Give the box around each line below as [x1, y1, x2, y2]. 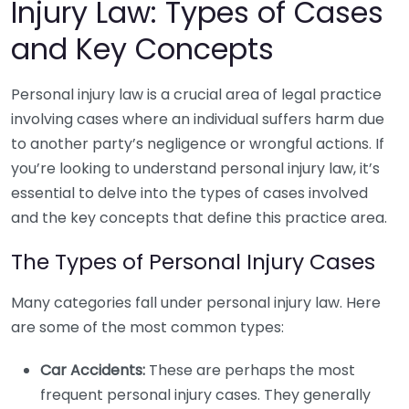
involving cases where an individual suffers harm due [11, 109, 384, 130]
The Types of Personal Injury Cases [11, 246, 375, 277]
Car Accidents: [40, 360, 145, 381]
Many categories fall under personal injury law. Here [11, 292, 381, 313]
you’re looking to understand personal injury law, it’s [11, 158, 380, 179]
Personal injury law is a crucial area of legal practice [11, 84, 382, 105]
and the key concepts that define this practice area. [11, 207, 387, 228]
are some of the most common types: [11, 317, 284, 338]
